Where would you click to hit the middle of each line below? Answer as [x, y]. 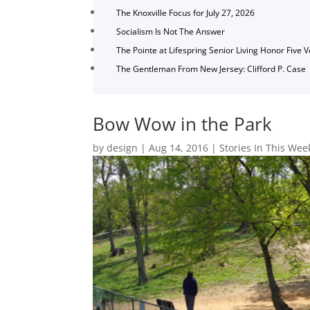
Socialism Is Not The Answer [171, 32]
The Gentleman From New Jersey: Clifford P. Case [211, 69]
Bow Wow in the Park [183, 124]
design [122, 147]
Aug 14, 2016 [179, 147]
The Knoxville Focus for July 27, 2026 [186, 13]
